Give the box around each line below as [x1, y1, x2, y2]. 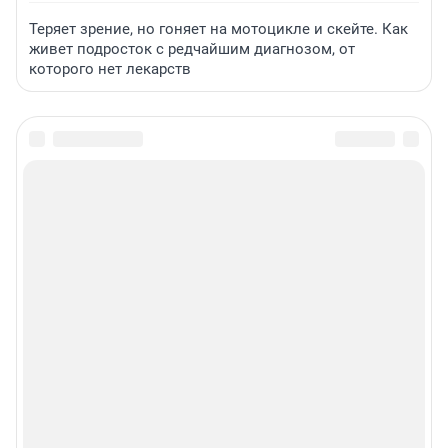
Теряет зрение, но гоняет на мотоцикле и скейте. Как [29, 20, 408, 39]
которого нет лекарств [29, 60, 191, 79]
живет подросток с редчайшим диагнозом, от [29, 40, 355, 59]
